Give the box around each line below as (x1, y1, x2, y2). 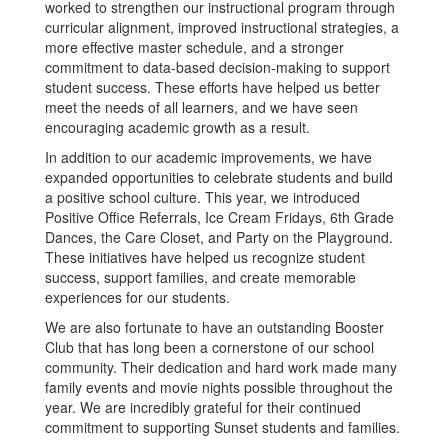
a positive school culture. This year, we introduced (45, 187, 360, 208)
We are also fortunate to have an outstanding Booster (45, 317, 384, 338)
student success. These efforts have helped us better (45, 77, 380, 98)
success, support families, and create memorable (45, 267, 356, 288)
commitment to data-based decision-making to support (45, 57, 390, 78)
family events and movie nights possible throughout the (45, 377, 393, 398)
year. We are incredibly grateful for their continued (45, 397, 361, 418)
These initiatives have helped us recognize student (45, 247, 365, 268)
